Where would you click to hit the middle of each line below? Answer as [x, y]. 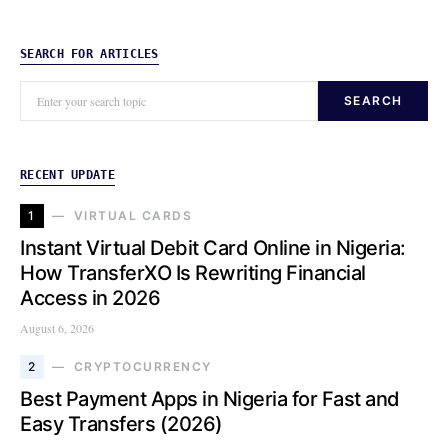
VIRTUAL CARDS [132, 215]
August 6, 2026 [57, 327]
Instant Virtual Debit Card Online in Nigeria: [213, 247]
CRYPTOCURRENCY [142, 366]
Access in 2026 [90, 297]
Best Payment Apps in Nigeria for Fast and [210, 398]
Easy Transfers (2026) [121, 423]
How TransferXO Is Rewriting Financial [193, 272]
